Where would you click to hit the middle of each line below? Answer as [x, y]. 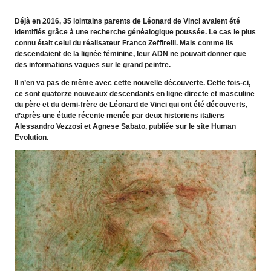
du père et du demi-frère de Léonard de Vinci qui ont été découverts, [131, 104]
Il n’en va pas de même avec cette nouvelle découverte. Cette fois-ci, [133, 83]
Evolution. [32, 137]
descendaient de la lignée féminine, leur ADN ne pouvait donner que [131, 54]
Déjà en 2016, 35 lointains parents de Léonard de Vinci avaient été [128, 21]
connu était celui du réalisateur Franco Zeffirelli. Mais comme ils [124, 43]
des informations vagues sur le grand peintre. [93, 64]
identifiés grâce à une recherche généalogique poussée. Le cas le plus [135, 32]
